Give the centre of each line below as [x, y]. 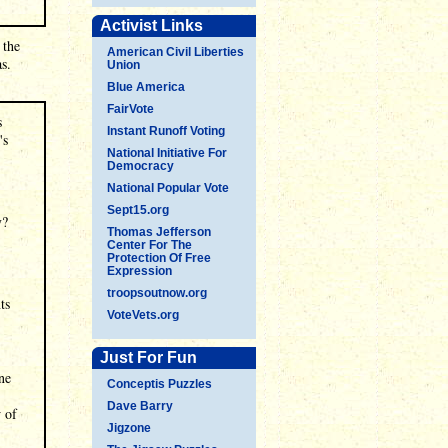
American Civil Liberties [175, 52]
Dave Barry [140, 406]
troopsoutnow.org [157, 293]
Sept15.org [138, 210]
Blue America [146, 87]
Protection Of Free [159, 258]
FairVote [130, 109]
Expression [139, 271]
